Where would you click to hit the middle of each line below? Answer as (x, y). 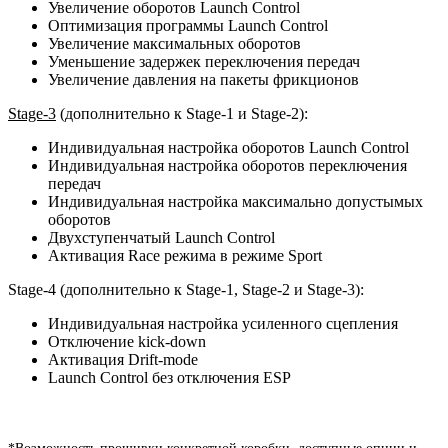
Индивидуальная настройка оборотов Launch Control (228, 147)
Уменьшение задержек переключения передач (204, 61)
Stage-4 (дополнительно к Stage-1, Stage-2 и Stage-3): (186, 289)
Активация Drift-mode (123, 359)
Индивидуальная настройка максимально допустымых (235, 201)
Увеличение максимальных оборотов (174, 43)
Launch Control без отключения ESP (169, 377)
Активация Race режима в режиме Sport (185, 255)
